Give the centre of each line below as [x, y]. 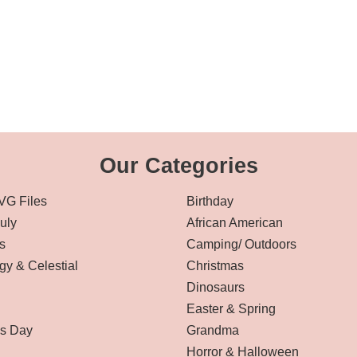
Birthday [210, 201]
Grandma [213, 330]
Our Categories [178, 166]
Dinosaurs [216, 287]
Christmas [215, 266]
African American [235, 223]
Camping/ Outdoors [241, 244]
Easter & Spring [231, 309]
